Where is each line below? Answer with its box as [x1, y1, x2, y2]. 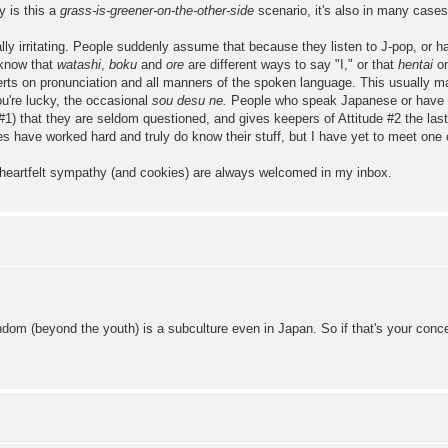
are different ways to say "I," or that [184, 56, 398, 72]
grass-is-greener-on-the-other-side [60, 2, 254, 18]
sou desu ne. [152, 92, 227, 108]
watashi [57, 56, 101, 72]
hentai [398, 56, 433, 72]
